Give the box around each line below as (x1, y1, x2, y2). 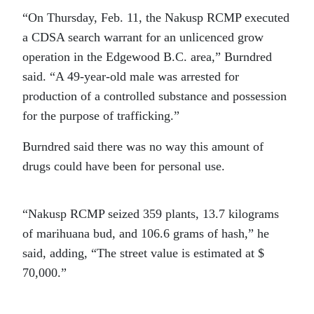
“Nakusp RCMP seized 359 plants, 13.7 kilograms (22, 207, 279, 221)
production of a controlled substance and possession (22, 89, 287, 104)
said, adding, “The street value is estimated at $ (22, 246, 264, 261)
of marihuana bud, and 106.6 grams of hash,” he (22, 226, 269, 241)
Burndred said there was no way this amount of (22, 139, 264, 154)
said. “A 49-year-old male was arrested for (22, 69, 239, 84)
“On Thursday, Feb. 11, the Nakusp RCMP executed (22, 11, 289, 25)
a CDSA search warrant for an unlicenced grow (22, 30, 264, 45)
